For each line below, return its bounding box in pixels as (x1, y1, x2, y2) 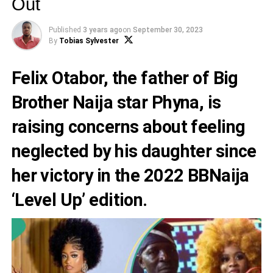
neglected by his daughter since (11, 141, 257, 161)
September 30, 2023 (132, 26, 203, 34)
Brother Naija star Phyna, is (11, 92, 221, 113)
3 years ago (82, 26, 122, 34)
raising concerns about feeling (11, 116, 246, 137)
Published (48, 26, 81, 34)
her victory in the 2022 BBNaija (11, 165, 249, 186)
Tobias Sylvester (58, 37, 119, 45)
